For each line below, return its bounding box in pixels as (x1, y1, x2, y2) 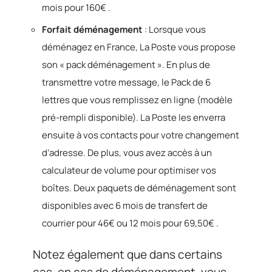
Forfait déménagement (42, 23, 143, 36)
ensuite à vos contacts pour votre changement (42, 129, 239, 141)
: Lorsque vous (143, 23, 206, 36)
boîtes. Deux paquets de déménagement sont (42, 182, 236, 194)
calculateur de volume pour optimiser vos (42, 164, 216, 177)
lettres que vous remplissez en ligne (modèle (42, 93, 233, 106)
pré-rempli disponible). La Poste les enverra (42, 111, 225, 124)
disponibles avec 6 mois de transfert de (42, 199, 208, 212)
